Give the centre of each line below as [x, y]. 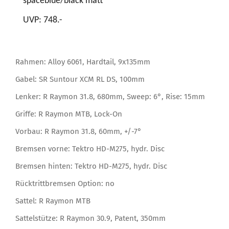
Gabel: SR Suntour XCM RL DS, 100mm [80, 79]
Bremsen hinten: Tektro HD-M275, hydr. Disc [91, 166]
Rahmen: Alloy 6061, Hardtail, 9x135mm [83, 62]
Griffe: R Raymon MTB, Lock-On [69, 114]
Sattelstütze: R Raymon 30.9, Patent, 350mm [90, 218]
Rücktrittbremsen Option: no [65, 183]
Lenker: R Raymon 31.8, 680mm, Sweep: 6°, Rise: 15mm [110, 96]
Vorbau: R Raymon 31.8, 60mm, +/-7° [78, 131]
